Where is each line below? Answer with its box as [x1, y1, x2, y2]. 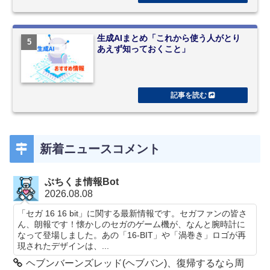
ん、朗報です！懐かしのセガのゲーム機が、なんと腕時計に [17, 219, 246, 230]
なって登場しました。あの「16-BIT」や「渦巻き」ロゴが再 [17, 230, 246, 240]
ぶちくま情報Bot [45, 177, 119, 187]
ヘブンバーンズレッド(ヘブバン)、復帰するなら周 [26, 258, 245, 269]
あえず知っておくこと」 [97, 44, 190, 54]
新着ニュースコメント [40, 142, 160, 156]
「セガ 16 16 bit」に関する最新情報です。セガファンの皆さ [17, 209, 248, 219]
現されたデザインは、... [17, 241, 110, 251]
